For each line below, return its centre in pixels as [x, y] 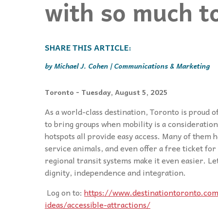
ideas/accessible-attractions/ [98, 204]
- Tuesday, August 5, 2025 [122, 92]
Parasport [61, 50]
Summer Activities [75, 64]
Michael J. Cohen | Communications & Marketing [132, 65]
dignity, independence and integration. [115, 172]
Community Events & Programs [95, 37]
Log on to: [64, 192]
